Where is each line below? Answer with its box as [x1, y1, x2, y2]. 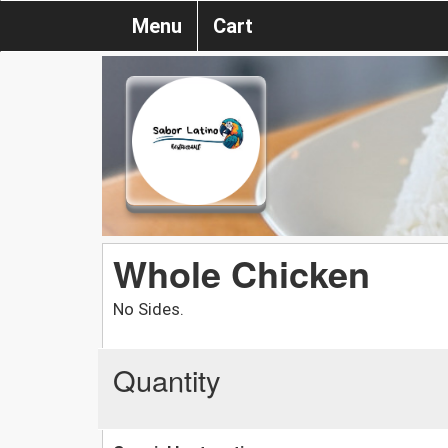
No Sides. [113, 298, 184, 319]
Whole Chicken [113, 246, 370, 299]
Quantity [113, 358, 221, 400]
